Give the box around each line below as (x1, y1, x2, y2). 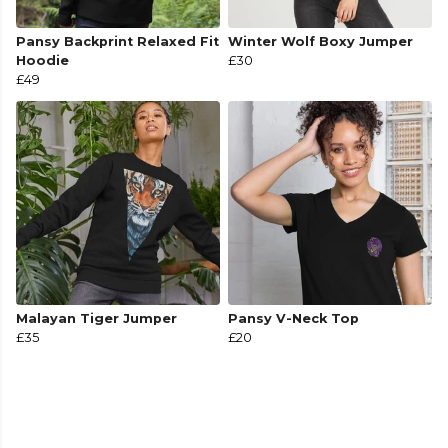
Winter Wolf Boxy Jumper (228, 34, 413, 50)
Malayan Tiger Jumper (16, 311, 177, 327)
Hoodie (16, 53, 69, 69)
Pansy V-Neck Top (228, 311, 359, 327)
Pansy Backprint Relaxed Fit (16, 34, 219, 50)
